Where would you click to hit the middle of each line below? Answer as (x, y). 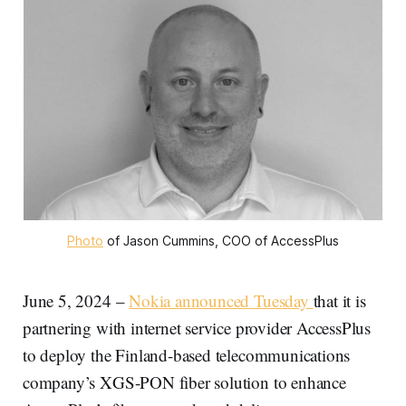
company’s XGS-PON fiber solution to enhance (184, 382)
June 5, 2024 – (76, 300)
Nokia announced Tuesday (221, 300)
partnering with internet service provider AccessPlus (197, 327)
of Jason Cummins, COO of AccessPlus (221, 240)
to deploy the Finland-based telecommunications (187, 354)
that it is (339, 300)
